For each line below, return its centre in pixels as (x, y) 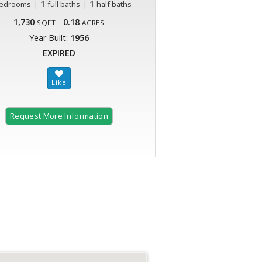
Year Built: (50, 38)
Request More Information (59, 116)
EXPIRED (59, 53)
